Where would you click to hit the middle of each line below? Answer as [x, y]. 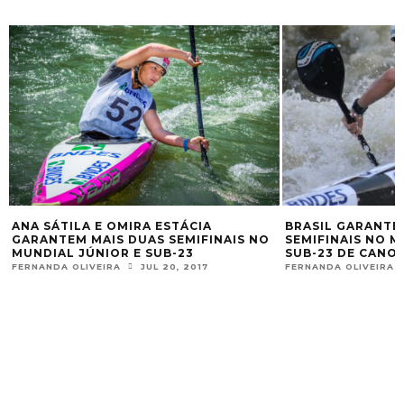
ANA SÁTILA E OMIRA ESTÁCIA [112, 226]
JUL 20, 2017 [174, 267]
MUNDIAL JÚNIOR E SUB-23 [103, 253]
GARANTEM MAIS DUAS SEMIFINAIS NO [141, 239]
